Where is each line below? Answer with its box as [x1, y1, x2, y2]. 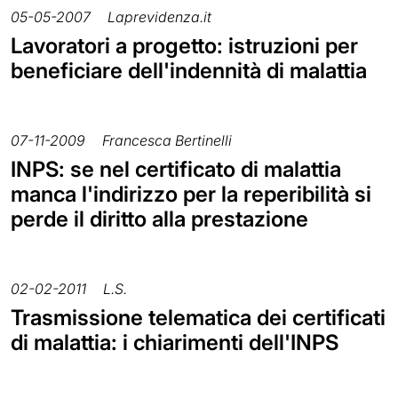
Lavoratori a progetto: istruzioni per [11, 32, 358, 59]
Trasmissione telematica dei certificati [11, 304, 386, 330]
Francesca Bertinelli [102, 131, 232, 149]
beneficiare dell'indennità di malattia [11, 57, 367, 84]
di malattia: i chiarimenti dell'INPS [11, 329, 338, 355]
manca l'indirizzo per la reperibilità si [11, 180, 371, 207]
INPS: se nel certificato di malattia [11, 155, 341, 182]
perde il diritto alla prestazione [11, 205, 308, 232]
